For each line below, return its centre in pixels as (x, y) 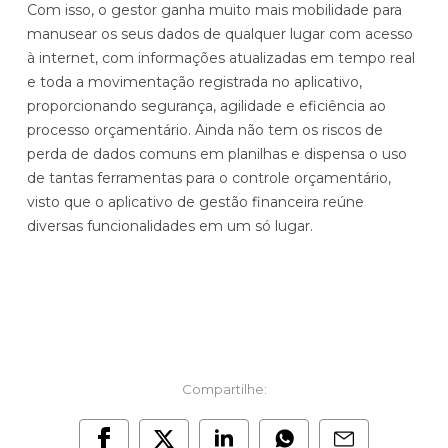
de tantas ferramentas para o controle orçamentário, (209, 177)
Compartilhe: (224, 388)
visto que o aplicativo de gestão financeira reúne (195, 201)
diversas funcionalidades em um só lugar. (170, 225)
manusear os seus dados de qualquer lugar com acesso (220, 33)
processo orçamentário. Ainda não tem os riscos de (205, 129)
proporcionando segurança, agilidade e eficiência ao (206, 105)
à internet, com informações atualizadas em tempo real (221, 57)
